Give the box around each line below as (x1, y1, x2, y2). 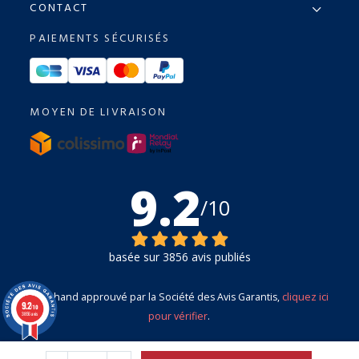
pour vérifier (148, 309, 208, 323)
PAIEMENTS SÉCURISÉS (30, 29, 171, 48)
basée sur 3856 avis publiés (108, 248, 251, 264)
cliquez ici (281, 289, 329, 304)
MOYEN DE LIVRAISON (30, 103, 167, 122)
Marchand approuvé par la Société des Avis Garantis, (30, 289, 282, 304)
